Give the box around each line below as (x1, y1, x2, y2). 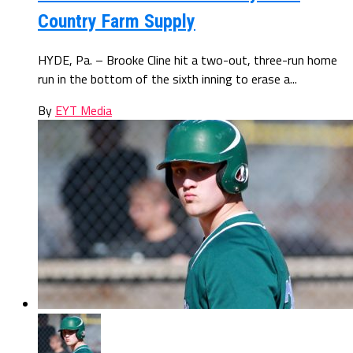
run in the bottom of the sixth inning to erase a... (38, 69, 297, 88)
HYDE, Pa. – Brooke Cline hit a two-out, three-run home (38, 50, 337, 69)
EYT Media (55, 100, 112, 120)
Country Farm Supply (38, 9, 195, 32)
